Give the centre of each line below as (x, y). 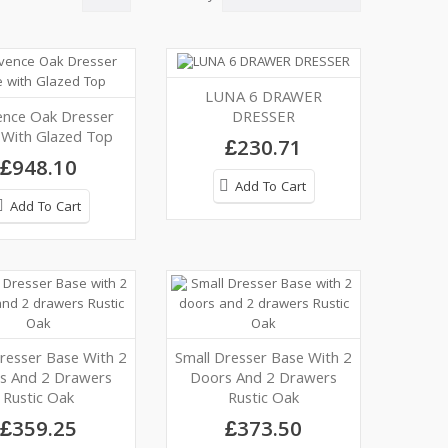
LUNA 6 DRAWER (263, 98)
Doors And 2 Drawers (263, 380)
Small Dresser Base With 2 (263, 360)
